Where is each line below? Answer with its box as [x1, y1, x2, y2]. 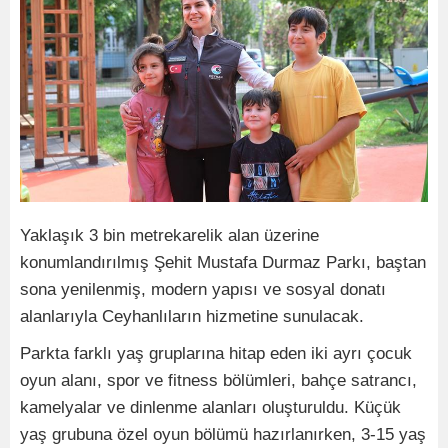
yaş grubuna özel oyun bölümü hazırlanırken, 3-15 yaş [20, 425, 426, 445]
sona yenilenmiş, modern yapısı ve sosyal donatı [20, 280, 386, 300]
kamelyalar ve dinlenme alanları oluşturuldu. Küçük [20, 398, 401, 418]
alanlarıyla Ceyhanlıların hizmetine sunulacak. [20, 307, 364, 327]
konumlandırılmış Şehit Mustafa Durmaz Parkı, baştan [20, 253, 426, 273]
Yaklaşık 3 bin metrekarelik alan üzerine [20, 226, 319, 246]
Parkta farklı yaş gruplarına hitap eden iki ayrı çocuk [20, 344, 412, 364]
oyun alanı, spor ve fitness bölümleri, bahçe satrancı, [20, 371, 417, 391]
